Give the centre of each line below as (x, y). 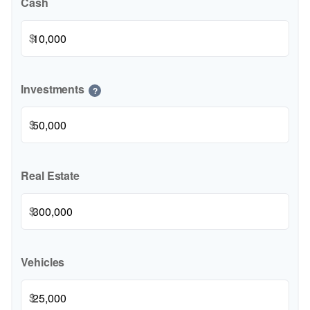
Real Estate (51, 175)
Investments (53, 89)
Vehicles (43, 262)
